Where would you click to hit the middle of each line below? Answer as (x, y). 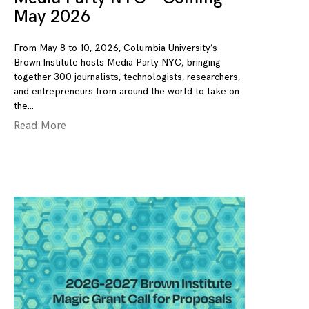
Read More (40, 126)
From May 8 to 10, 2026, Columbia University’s (116, 48)
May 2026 (52, 17)
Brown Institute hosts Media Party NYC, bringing (117, 63)
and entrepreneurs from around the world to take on (127, 92)
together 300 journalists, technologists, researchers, (127, 77)
